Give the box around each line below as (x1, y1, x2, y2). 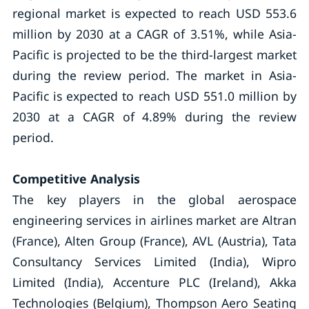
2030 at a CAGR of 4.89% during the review (12, 108, 297, 125)
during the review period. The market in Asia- (12, 67, 297, 83)
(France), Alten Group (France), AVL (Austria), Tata (12, 232, 297, 249)
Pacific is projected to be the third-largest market (12, 46, 297, 63)
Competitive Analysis (12, 170, 140, 187)
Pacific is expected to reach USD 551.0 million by (12, 88, 297, 104)
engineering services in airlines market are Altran (12, 212, 297, 228)
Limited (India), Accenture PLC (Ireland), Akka (12, 274, 297, 290)
